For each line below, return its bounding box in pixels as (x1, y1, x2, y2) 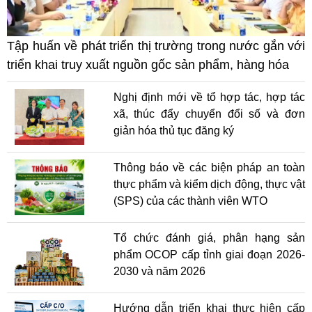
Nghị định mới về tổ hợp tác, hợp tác (113, 91, 305, 103)
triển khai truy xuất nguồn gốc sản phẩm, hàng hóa (7, 57, 289, 72)
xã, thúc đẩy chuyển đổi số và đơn (113, 107, 305, 120)
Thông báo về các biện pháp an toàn (113, 161, 305, 173)
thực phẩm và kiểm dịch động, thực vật (113, 178, 305, 190)
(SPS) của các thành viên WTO (113, 194, 267, 207)
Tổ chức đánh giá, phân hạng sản (113, 231, 305, 244)
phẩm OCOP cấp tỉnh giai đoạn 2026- (113, 248, 305, 260)
